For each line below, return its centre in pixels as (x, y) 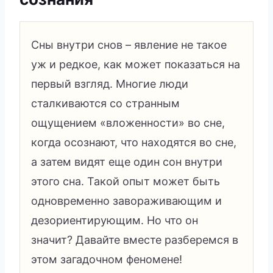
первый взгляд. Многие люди (110, 83)
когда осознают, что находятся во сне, (134, 142)
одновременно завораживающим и (126, 200)
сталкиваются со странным (105, 103)
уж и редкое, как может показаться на (136, 64)
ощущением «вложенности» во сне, (128, 122)
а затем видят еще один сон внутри (127, 161)
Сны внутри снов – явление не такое (129, 44)
